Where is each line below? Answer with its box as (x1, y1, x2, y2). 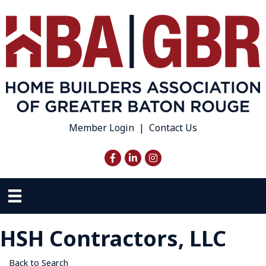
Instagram (144, 148, 191, 162)
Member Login (69, 121, 134, 134)
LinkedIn (124, 148, 164, 162)
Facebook (104, 148, 145, 162)
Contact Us (149, 121, 197, 134)
